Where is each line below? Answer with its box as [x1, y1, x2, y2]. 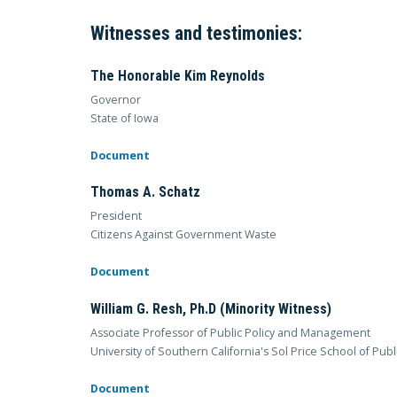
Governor [90, 92, 141, 108]
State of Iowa [90, 111, 159, 127]
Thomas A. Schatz [90, 183, 200, 201]
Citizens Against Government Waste [90, 227, 276, 243]
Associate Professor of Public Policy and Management [90, 324, 370, 340]
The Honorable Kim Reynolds [90, 67, 265, 84]
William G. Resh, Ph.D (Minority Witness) [90, 300, 331, 317]
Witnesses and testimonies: [90, 22, 302, 45]
